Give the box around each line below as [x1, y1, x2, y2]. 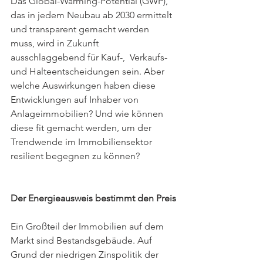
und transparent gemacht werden [11, 23, 151, 35]
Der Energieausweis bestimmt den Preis [11, 193, 176, 204]
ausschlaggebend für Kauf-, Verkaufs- [11, 52, 170, 63]
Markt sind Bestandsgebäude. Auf [11, 235, 154, 246]
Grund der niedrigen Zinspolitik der [11, 249, 161, 260]
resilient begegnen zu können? [11, 150, 140, 161]
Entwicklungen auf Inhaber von [11, 94, 141, 105]
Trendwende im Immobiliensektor [11, 136, 154, 147]
